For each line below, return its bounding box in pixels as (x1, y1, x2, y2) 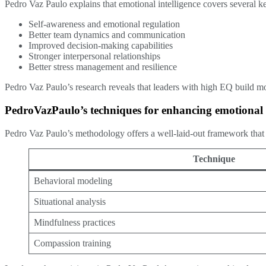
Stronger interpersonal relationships (28, 51, 160, 62)
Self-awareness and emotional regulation (28, 19, 180, 30)
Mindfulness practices (34, 217, 115, 227)
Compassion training (34, 237, 111, 248)
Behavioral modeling (34, 175, 112, 186)
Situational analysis (34, 196, 106, 207)
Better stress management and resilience (28, 62, 177, 72)
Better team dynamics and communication (28, 30, 185, 40)
